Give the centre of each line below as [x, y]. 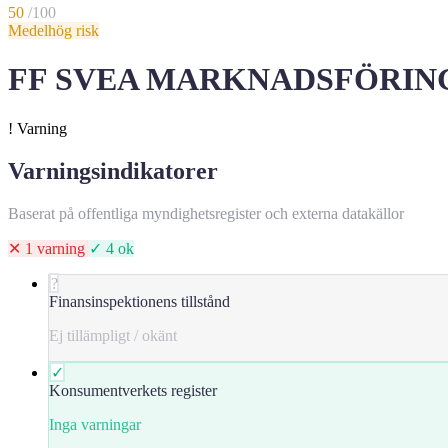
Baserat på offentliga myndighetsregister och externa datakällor [206, 213]
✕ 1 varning [48, 248]
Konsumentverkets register [133, 390]
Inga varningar [95, 424]
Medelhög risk [53, 30]
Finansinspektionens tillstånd [139, 301]
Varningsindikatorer [113, 170]
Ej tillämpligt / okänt [113, 335]
